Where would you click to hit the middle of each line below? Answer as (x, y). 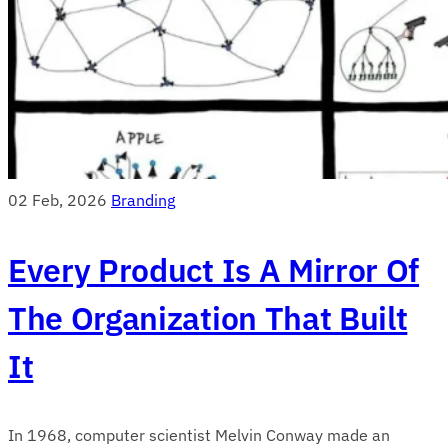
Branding (143, 199)
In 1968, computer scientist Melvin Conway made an (199, 434)
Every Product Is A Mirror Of (214, 269)
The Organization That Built (208, 317)
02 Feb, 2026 (57, 199)
